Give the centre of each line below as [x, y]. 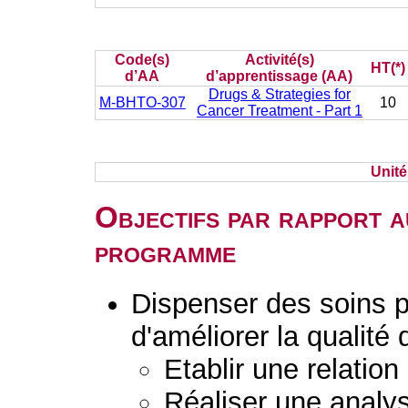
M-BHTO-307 [142, 102]
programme [166, 252]
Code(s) [143, 60]
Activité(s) [279, 60]
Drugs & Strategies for [279, 94]
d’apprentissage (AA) [280, 76]
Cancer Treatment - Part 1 [279, 111]
